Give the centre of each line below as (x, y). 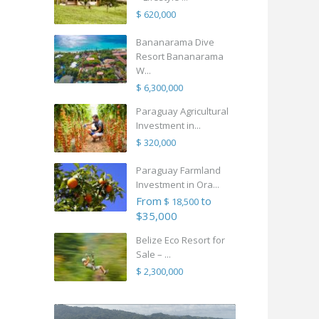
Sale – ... (153, 255)
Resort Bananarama (180, 57)
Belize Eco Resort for (181, 240)
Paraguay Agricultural (182, 111)
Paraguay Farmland (178, 171)
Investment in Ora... (178, 185)
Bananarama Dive (175, 42)
